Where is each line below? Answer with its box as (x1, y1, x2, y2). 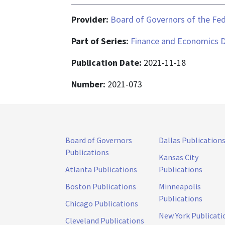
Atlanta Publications (65, 164, 137, 174)
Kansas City (159, 152, 198, 162)
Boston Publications (65, 181, 136, 191)
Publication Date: (71, 56, 144, 68)
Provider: (71, 13, 110, 25)
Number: (71, 78, 107, 90)
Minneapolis (159, 181, 201, 191)
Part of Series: (71, 35, 131, 47)
